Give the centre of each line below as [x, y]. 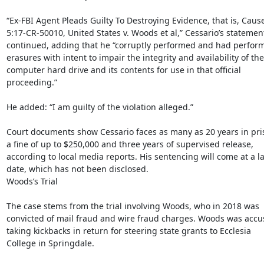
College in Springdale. [50, 243]
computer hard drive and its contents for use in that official [123, 70]
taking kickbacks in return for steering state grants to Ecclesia [128, 231]
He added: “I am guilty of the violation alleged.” [100, 107]
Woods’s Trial [32, 181]
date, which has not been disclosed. [77, 169]
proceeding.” [32, 82]
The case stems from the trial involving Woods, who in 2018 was [133, 206]
